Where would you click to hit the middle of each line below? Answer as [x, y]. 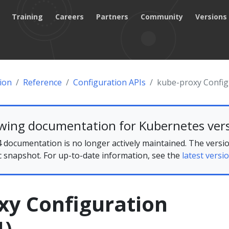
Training [28, 16]
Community [162, 16]
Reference [42, 82]
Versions [211, 16]
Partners [112, 16]
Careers [70, 16]
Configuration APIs [109, 82]
